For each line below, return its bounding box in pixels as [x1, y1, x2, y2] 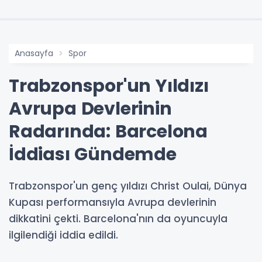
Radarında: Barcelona [9, 119, 208, 144]
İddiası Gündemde [9, 142, 177, 167]
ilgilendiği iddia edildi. [9, 227, 118, 242]
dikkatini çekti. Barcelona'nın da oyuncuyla [9, 211, 227, 226]
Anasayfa [15, 47, 53, 59]
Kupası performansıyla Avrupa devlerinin [9, 195, 216, 209]
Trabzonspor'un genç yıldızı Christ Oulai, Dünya [9, 178, 247, 193]
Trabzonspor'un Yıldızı [9, 73, 209, 98]
